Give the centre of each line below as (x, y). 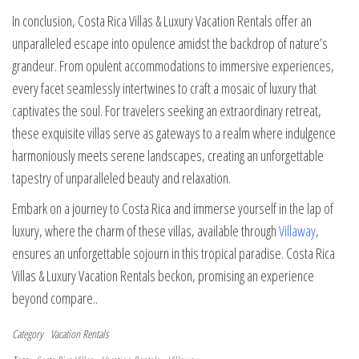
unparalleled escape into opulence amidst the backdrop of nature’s (170, 44)
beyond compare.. (55, 298)
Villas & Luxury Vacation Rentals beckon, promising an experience (163, 276)
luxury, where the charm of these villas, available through (145, 231)
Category (27, 334)
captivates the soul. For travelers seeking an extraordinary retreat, (167, 111)
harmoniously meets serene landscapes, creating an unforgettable (168, 156)
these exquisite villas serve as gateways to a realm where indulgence (174, 133)
